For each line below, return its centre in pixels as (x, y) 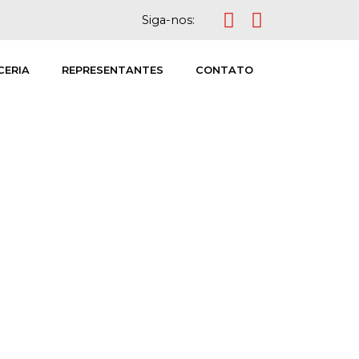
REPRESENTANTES (112, 71)
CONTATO (224, 71)
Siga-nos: (168, 20)
